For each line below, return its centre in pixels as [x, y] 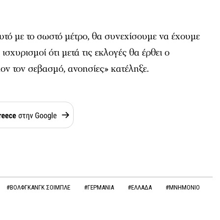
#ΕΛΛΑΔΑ [140, 187]
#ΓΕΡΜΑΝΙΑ [99, 187]
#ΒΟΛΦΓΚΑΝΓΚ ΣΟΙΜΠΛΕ [39, 187]
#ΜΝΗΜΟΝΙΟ [182, 187]
